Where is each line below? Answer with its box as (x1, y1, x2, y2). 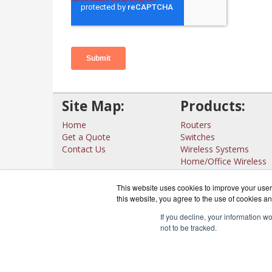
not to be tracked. (160, 222, 217, 233)
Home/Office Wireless (180, 155, 267, 167)
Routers (180, 119, 211, 131)
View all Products (180, 180, 256, 191)
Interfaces (180, 168, 220, 179)
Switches (180, 131, 215, 143)
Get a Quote (62, 131, 110, 143)
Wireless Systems (180, 143, 249, 155)
